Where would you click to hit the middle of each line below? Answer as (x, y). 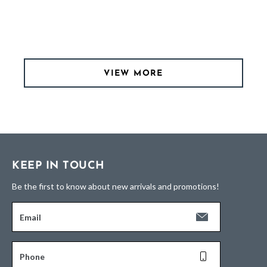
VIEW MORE (133, 74)
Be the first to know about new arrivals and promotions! (116, 187)
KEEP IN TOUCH (58, 166)
